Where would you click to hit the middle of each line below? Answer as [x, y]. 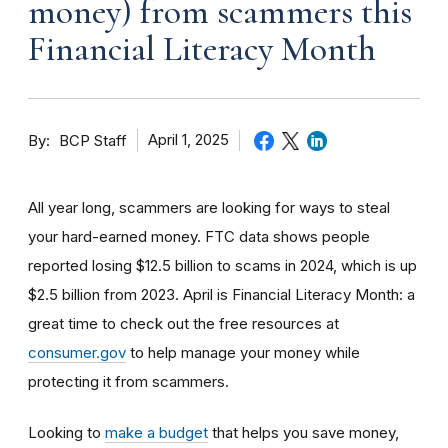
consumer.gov [77, 352]
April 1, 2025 [188, 140]
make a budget [156, 432]
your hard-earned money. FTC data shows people [199, 236]
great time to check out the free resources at [183, 323]
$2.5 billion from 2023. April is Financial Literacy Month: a [221, 294]
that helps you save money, [303, 432]
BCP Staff [93, 140]
